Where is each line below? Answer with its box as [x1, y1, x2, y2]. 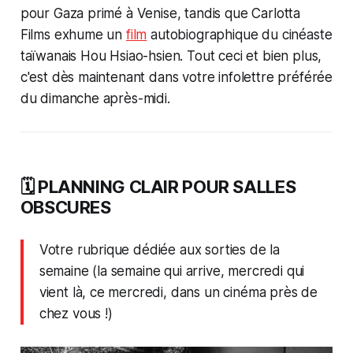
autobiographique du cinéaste [147, 27, 333, 43]
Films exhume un [20, 27, 126, 43]
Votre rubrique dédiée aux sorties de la [39, 242, 281, 258]
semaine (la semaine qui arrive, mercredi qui [39, 263, 305, 280]
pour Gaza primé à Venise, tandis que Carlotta [20, 6, 301, 22]
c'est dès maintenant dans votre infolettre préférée [20, 69, 333, 86]
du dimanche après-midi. [20, 91, 170, 107]
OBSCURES [20, 197, 111, 218]
